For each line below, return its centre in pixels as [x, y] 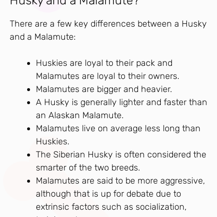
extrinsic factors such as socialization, [111, 207]
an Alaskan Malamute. [80, 115]
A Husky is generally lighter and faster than [122, 102]
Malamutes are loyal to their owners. [108, 76]
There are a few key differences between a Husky [108, 23]
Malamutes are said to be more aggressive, [120, 180]
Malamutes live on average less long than [118, 128]
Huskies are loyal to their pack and [104, 63]
